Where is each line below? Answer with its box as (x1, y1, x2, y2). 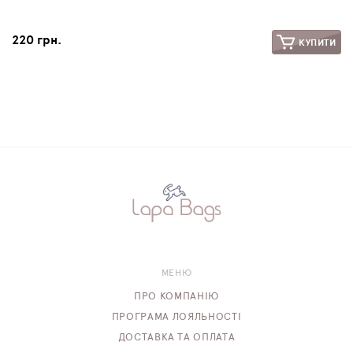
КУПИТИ (295, 37, 336, 47)
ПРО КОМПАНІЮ (134, 291, 219, 302)
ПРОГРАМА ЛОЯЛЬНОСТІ (111, 311, 242, 322)
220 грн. (12, 33, 61, 46)
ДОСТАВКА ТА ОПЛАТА (117, 332, 236, 343)
